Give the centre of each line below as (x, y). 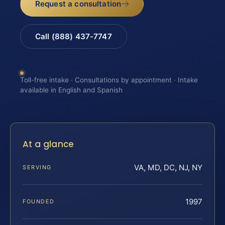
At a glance (48, 144)
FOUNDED (39, 201)
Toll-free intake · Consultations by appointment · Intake (109, 80)
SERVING (37, 167)
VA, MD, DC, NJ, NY (168, 167)
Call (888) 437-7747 (73, 36)
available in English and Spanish (71, 90)
